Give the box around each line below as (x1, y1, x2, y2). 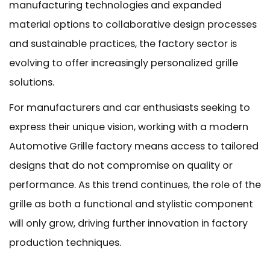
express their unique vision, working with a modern (9, 120, 248, 134)
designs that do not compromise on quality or (9, 159, 233, 172)
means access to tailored (132, 139, 259, 153)
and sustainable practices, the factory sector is (9, 37, 237, 51)
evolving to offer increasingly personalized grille (9, 56, 238, 70)
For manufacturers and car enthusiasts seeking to (9, 101, 250, 115)
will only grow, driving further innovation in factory (9, 216, 248, 230)
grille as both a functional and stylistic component (9, 197, 253, 211)
